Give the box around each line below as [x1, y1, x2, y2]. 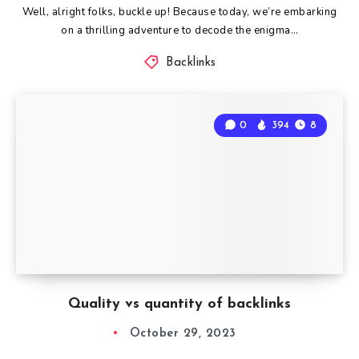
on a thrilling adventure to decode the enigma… [61, 22, 298, 38]
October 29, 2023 [129, 327, 236, 340]
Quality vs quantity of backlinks [68, 296, 291, 312]
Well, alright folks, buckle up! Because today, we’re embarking [22, 4, 337, 19]
